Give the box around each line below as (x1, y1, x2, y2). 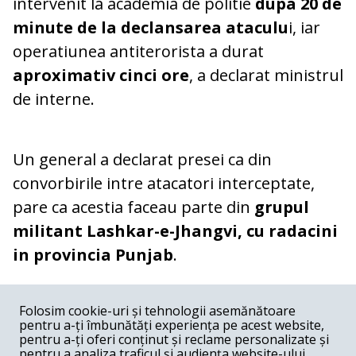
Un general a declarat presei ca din (13, 149, 272, 171)
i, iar (288, 17, 320, 39)
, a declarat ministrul (189, 64, 343, 87)
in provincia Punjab (13, 244, 173, 266)
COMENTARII (13, 292, 91, 314)
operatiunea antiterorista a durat (13, 41, 264, 63)
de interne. (13, 88, 95, 110)
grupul (254, 196, 309, 219)
